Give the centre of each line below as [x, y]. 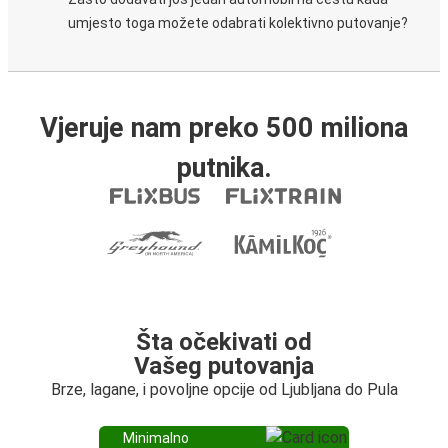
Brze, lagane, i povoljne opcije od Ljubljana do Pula [224, 389]
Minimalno [156, 438]
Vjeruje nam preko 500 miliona [224, 128]
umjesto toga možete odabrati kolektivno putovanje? [238, 23]
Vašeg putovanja [224, 366]
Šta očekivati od [224, 342]
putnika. [224, 168]
